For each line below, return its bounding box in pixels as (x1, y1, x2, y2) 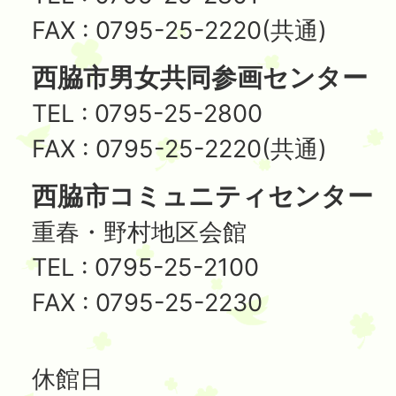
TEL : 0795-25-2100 (32, 253, 259, 283)
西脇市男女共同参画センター (32, 62, 368, 94)
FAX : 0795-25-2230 (32, 288, 263, 318)
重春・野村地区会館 (32, 217, 247, 247)
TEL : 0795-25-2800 (32, 99, 263, 129)
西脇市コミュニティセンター (32, 180, 373, 212)
